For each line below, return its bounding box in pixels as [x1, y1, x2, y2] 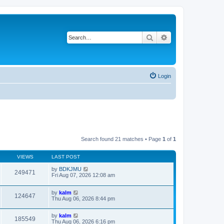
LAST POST [51, 154, 80, 159]
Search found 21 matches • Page [81, 136, 162, 142]
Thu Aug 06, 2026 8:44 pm [51, 195, 115, 201]
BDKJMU [59, 166, 81, 172]
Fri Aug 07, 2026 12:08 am [51, 172, 115, 178]
